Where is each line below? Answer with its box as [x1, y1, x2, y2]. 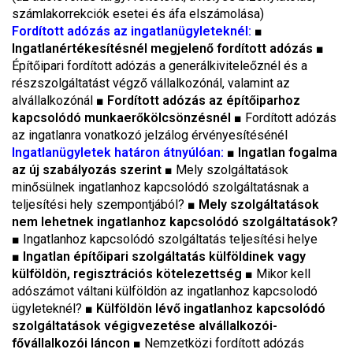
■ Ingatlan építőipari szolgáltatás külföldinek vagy [12, 249, 306, 264]
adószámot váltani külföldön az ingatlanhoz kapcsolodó [12, 284, 318, 299]
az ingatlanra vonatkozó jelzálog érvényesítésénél [12, 128, 288, 143]
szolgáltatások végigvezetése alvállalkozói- [12, 318, 277, 333]
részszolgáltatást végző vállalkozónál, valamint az [12, 76, 290, 91]
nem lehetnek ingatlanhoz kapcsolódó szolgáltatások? [12, 214, 338, 229]
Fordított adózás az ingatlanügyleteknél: [12, 24, 255, 39]
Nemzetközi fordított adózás [144, 336, 304, 351]
